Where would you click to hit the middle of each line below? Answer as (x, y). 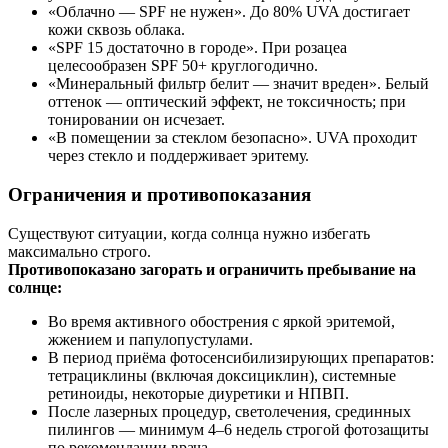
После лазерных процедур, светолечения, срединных (229, 411)
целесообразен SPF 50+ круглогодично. (183, 66)
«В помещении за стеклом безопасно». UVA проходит (232, 138)
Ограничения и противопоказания (159, 194)
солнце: (35, 287)
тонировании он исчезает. (136, 120)
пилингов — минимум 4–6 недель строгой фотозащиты (238, 429)
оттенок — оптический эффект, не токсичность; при (227, 102)
